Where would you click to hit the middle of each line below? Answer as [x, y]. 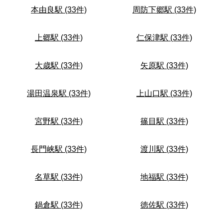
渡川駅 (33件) [164, 149]
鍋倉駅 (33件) [59, 205]
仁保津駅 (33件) [164, 38]
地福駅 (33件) [164, 177]
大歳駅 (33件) [59, 65]
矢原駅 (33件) [164, 65]
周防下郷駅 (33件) [164, 10]
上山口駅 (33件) [164, 93]
